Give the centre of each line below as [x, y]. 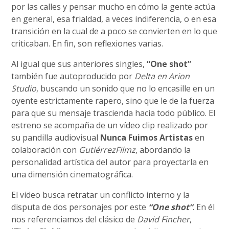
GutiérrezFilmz [107, 150]
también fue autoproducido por [73, 76]
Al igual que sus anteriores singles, [79, 64]
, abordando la [163, 150]
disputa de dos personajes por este [80, 207]
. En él [204, 207]
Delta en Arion [162, 76]
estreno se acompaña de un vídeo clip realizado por [110, 125]
